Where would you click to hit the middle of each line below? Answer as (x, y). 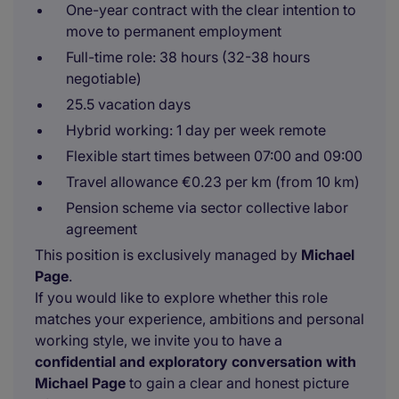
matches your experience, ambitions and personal (199, 319)
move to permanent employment (174, 31)
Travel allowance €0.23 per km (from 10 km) (213, 182)
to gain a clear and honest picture (237, 383)
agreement (102, 229)
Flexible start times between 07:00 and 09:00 (214, 156)
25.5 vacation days (128, 104)
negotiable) (104, 78)
